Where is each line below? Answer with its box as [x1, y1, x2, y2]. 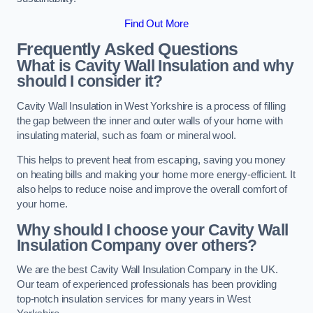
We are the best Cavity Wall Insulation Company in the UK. [17, 264, 278, 276]
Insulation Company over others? [17, 235, 257, 254]
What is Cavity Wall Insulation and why [17, 57, 294, 75]
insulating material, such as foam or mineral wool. [17, 129, 236, 141]
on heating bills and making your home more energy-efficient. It [17, 169, 296, 181]
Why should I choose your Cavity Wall [17, 220, 289, 239]
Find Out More [124, 17, 189, 29]
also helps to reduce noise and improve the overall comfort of [17, 184, 288, 196]
